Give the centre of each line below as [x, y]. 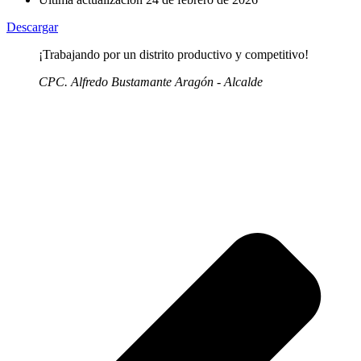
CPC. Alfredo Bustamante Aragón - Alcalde [151, 81]
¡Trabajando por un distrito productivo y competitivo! [174, 54]
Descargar [32, 27]
